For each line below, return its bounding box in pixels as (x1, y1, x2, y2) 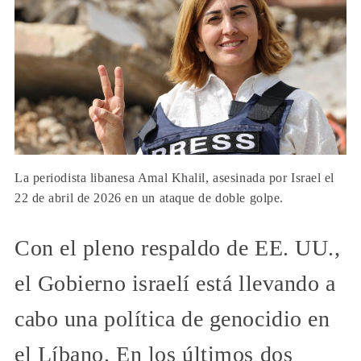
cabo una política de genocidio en (15, 305, 330, 331)
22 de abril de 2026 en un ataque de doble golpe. (15, 190, 284, 205)
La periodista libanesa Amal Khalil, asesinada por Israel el (15, 170, 335, 185)
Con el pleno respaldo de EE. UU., (15, 234, 341, 260)
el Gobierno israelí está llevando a (15, 270, 336, 296)
